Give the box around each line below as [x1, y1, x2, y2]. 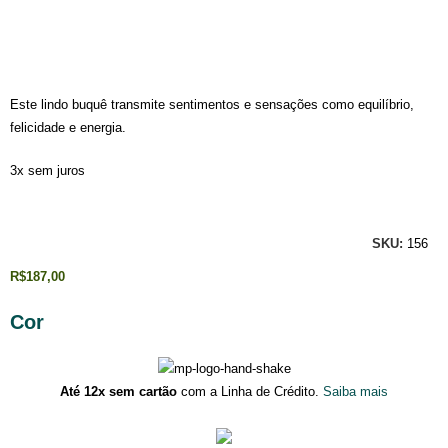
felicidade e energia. [10, 120, 127, 136]
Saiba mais [323, 384, 388, 400]
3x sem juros [10, 163, 86, 179]
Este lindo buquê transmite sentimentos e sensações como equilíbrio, [10, 97, 415, 113]
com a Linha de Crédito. [177, 384, 319, 400]
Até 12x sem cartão [60, 384, 177, 400]
